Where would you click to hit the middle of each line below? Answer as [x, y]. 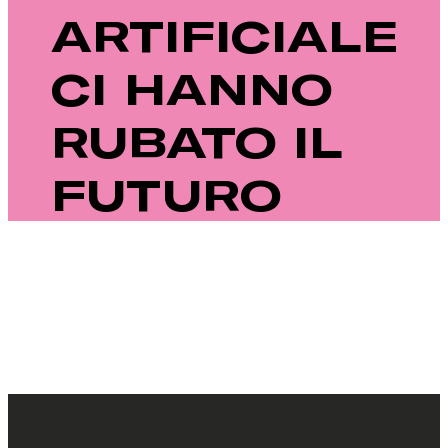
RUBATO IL [195, 141]
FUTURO [166, 194]
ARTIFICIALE [225, 35]
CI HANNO [192, 88]
